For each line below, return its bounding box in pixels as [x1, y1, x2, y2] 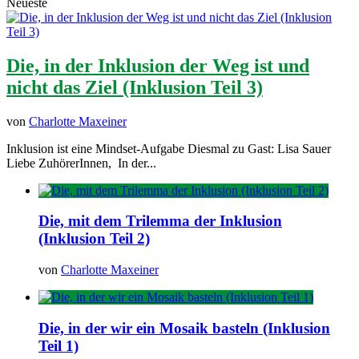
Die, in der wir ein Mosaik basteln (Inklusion [38, 319, 330, 337]
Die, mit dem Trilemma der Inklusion [38, 212, 282, 230]
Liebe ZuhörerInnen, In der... [6, 155, 156, 170]
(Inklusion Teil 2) [38, 230, 150, 248]
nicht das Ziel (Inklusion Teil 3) [6, 76, 263, 98]
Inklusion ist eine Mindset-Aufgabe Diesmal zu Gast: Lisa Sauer [6, 141, 331, 155]
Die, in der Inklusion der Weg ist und [6, 54, 309, 76]
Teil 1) [38, 337, 79, 354]
